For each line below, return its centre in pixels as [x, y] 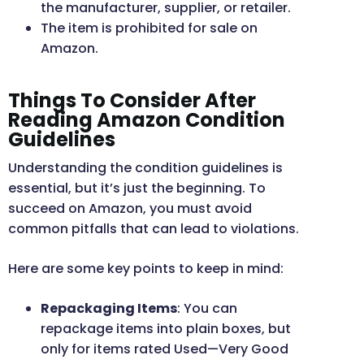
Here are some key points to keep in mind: [146, 269]
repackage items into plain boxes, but [166, 329]
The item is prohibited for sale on [149, 28]
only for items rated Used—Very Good [165, 349]
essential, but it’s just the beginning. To [137, 188]
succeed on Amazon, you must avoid [130, 209]
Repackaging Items [109, 309]
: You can [207, 309]
